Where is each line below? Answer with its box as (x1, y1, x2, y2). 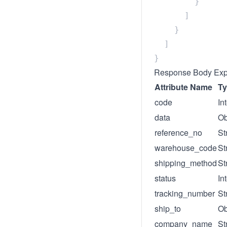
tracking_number (155, 187, 215, 199)
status (155, 172, 176, 184)
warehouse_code (155, 142, 217, 154)
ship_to (155, 203, 181, 214)
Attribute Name (155, 81, 212, 93)
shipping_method (155, 157, 217, 169)
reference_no (155, 127, 202, 138)
